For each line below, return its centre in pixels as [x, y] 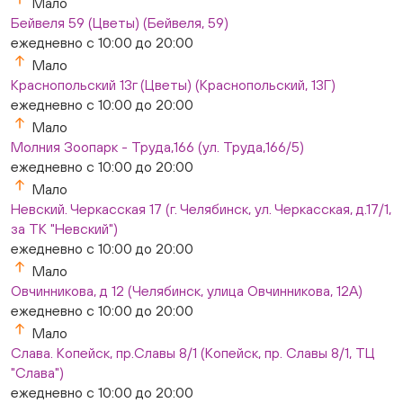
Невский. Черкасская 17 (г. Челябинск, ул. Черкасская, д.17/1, [201, 209]
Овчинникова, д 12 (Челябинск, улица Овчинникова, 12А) [187, 291]
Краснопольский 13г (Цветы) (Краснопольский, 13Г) [173, 85]
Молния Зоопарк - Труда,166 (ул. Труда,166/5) [157, 147]
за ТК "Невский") [64, 228]
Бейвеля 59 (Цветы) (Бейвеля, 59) [120, 22]
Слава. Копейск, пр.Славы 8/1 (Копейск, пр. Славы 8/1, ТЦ [193, 353]
